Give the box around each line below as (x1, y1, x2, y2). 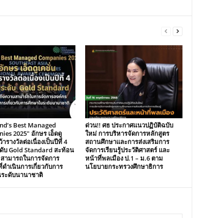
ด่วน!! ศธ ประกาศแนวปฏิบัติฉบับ (85, 121, 173, 129)
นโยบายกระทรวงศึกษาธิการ (85, 162, 163, 171)
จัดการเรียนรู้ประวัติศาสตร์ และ (85, 145, 170, 154)
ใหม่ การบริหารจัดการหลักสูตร (85, 129, 169, 138)
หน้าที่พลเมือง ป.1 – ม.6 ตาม (85, 154, 163, 163)
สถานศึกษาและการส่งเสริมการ (85, 137, 169, 146)
